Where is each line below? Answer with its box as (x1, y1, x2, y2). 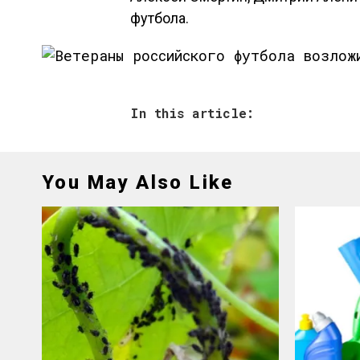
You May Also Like (42, 171, 234, 194)
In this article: (130, 104, 254, 121)
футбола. (130, 10, 189, 27)
